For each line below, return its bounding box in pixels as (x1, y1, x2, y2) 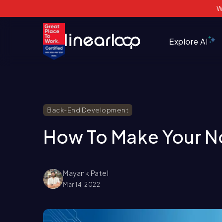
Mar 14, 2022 (63, 181, 100, 188)
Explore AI (169, 36, 208, 47)
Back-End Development (47, 106, 128, 114)
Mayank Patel (63, 168, 109, 177)
